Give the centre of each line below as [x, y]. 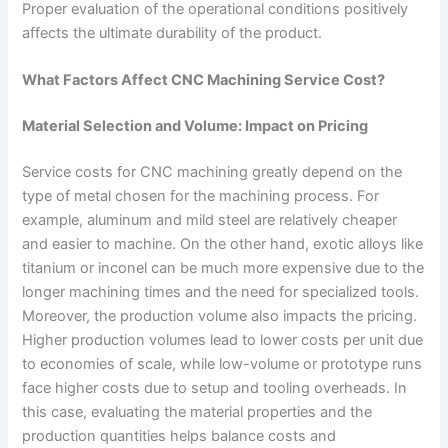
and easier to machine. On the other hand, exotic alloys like [223, 243]
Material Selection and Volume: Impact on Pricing [195, 125]
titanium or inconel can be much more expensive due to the [223, 267]
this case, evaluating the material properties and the [197, 411]
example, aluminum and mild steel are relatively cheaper [210, 219]
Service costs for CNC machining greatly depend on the [212, 171]
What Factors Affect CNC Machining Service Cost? [204, 79]
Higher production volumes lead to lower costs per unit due [223, 339]
